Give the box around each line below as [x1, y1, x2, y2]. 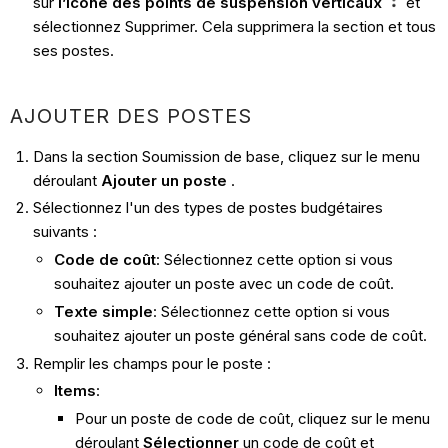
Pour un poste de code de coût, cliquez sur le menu [74, 409, 430, 429]
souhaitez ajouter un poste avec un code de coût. [53, 274, 394, 294]
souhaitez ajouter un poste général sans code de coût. [53, 325, 427, 345]
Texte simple [53, 301, 153, 321]
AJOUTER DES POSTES [10, 103, 253, 128]
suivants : [32, 222, 97, 242]
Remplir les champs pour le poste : [32, 353, 271, 373]
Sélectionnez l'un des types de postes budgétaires [32, 198, 383, 218]
